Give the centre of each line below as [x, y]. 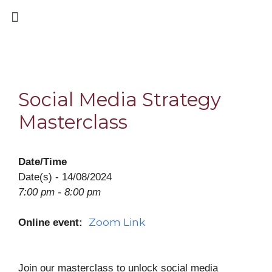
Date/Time [42, 162]
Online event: [53, 223]
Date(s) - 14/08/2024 [65, 177]
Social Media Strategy [120, 100]
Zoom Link [117, 223]
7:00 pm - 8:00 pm [59, 192]
